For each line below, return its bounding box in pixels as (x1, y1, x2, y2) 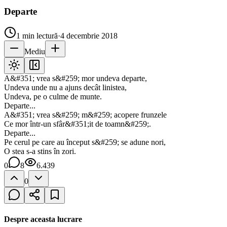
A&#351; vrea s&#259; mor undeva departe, (4, 74, 147, 83)
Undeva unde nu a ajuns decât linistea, (4, 83, 127, 92)
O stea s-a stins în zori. (4, 147, 76, 156)
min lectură (20, 31, 58, 41)
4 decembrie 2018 (60, 31, 118, 41)
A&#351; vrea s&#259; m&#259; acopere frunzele (4, 110, 167, 120)
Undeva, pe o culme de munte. (4, 92, 102, 101)
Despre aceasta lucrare (4, 214, 82, 223)
